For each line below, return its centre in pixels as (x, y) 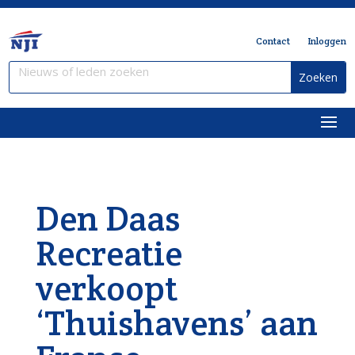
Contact (273, 41)
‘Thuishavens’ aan (176, 323)
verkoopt (106, 288)
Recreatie (109, 253)
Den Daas (107, 218)
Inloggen (326, 41)
